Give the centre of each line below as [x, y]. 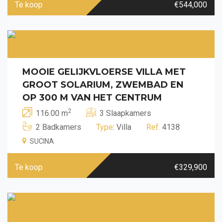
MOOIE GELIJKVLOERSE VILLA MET [104, 72]
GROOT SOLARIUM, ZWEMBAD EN [103, 84]
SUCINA [42, 141]
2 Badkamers [58, 127]
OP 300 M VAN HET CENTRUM [92, 97]
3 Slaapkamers [125, 113]
